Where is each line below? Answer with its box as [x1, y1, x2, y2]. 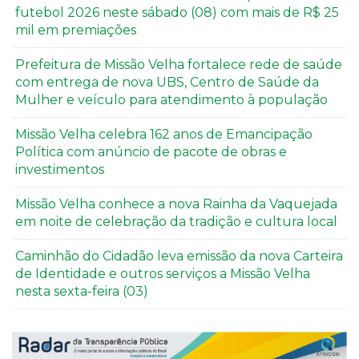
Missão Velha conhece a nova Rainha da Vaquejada [15, 196, 337, 212]
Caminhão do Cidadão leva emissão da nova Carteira [15, 248, 343, 264]
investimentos [15, 161, 104, 177]
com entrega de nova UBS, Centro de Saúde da [15, 74, 319, 90]
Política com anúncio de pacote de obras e [15, 143, 287, 159]
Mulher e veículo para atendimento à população [15, 91, 328, 107]
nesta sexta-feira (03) [15, 283, 148, 299]
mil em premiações [15, 22, 136, 38]
